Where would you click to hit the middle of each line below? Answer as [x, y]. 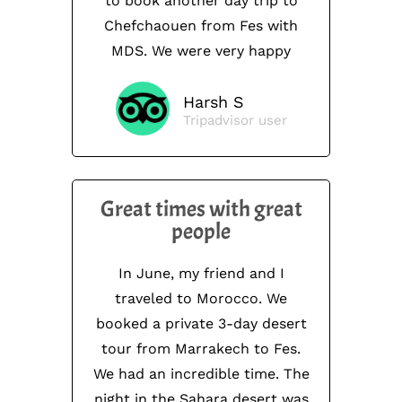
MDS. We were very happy [201, 51]
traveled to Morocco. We [201, 299]
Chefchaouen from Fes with [201, 26]
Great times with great [201, 210]
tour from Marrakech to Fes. [201, 349]
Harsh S [213, 102]
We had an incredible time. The [201, 374]
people [201, 232]
